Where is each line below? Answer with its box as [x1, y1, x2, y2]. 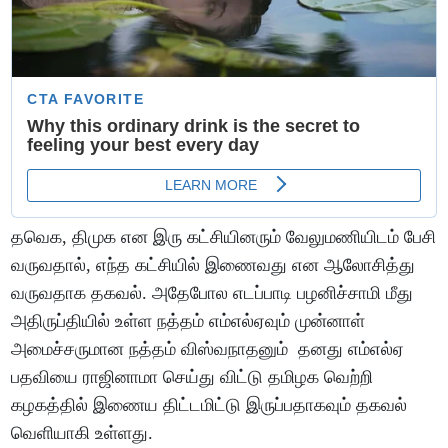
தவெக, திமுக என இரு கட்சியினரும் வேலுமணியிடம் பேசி [11, 227, 437, 248]
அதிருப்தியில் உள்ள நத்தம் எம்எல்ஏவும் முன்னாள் [11, 311, 366, 332]
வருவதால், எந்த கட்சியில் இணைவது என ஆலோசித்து [11, 255, 416, 276]
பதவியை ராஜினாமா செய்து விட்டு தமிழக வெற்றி [11, 367, 374, 388]
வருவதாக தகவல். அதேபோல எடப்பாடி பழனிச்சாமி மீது [11, 283, 414, 304]
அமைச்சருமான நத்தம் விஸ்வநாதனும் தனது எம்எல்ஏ [11, 339, 405, 360]
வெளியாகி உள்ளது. [11, 423, 154, 444]
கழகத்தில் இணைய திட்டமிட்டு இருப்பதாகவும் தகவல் [11, 395, 408, 416]
